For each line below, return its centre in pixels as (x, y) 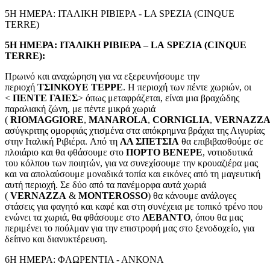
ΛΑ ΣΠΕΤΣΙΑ (149, 141)
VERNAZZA (38, 195)
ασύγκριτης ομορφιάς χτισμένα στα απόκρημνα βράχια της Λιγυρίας (135, 130)
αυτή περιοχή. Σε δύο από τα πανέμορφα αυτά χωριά (105, 184)
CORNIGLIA (181, 119)
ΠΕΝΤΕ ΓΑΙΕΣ (45, 98)
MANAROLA (118, 119)
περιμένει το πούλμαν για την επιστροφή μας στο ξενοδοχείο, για (130, 228)
